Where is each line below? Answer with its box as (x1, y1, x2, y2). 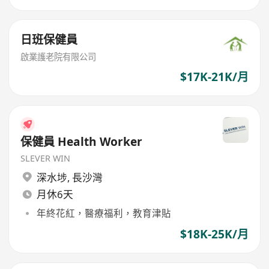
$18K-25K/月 (180, 226, 249, 243)
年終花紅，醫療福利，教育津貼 (36, 206, 171, 220)
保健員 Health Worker (20, 134, 143, 150)
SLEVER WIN (20, 153, 71, 165)
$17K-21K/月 (180, 68, 249, 85)
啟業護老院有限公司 (20, 51, 97, 63)
